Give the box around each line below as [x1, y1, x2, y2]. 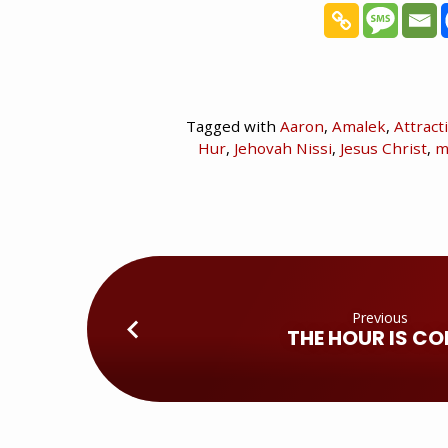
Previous [351, 307, 408, 327]
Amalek [332, 115, 386, 136]
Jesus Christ [340, 137, 427, 158]
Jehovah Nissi [234, 137, 332, 158]
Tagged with [186, 115, 280, 136]
